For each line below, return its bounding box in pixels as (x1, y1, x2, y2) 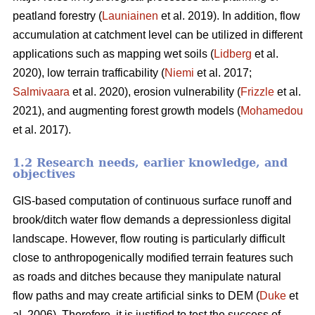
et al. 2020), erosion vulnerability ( (70, 85, 240, 98)
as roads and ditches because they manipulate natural (13, 270, 281, 283)
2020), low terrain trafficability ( (13, 66, 165, 79)
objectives (13, 167, 75, 181)
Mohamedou (240, 104, 303, 117)
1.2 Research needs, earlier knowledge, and (13, 155, 288, 169)
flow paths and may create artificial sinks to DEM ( (13, 289, 259, 302)
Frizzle (240, 85, 274, 98)
